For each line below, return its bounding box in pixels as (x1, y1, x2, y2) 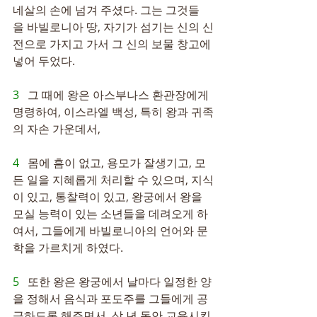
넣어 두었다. (13, 53, 75, 69)
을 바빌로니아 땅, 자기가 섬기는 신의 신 (13, 19, 214, 35)
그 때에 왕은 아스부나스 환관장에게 (28, 87, 212, 103)
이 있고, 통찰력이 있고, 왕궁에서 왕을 (13, 189, 205, 204)
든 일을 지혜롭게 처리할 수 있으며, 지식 (13, 172, 214, 188)
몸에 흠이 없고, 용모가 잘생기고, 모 (28, 155, 206, 171)
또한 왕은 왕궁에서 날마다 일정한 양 (28, 274, 212, 289)
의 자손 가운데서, (13, 121, 100, 137)
